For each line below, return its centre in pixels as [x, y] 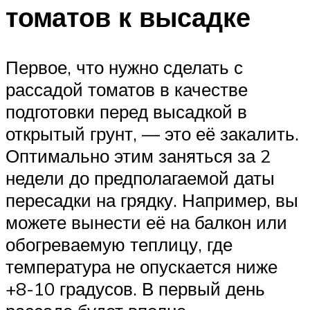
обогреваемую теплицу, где [119, 244]
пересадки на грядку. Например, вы [152, 200]
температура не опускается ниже [142, 266]
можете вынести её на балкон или [146, 222]
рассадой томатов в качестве [127, 89]
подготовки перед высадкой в [126, 111]
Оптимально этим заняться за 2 [138, 155]
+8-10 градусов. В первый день [135, 288]
